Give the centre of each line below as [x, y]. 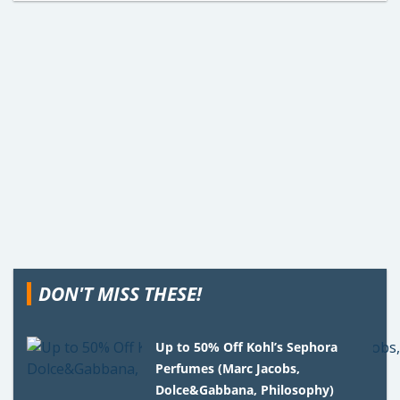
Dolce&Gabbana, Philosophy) [245, 389]
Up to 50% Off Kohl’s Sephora [247, 346]
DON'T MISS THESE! [120, 293]
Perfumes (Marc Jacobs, [228, 368]
